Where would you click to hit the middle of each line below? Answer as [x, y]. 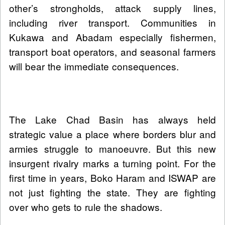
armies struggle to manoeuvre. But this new [113, 149]
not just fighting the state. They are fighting [113, 192]
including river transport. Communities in [113, 23]
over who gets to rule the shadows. [86, 207]
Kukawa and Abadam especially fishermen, [113, 37]
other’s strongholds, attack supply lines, [113, 8]
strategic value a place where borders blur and [113, 134]
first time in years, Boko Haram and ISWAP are [113, 178]
